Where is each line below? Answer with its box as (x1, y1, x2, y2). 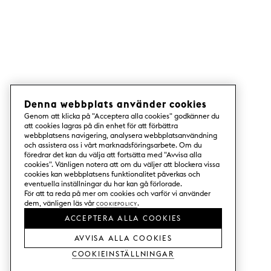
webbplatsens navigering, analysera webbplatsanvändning (24, 131, 217, 140)
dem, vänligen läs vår (24, 198, 96, 207)
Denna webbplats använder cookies (24, 98, 207, 110)
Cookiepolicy (96, 198, 138, 207)
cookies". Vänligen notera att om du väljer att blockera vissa (24, 160, 220, 169)
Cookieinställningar (72, 246, 174, 260)
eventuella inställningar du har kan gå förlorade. (24, 179, 182, 188)
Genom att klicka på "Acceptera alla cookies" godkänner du (24, 111, 220, 120)
